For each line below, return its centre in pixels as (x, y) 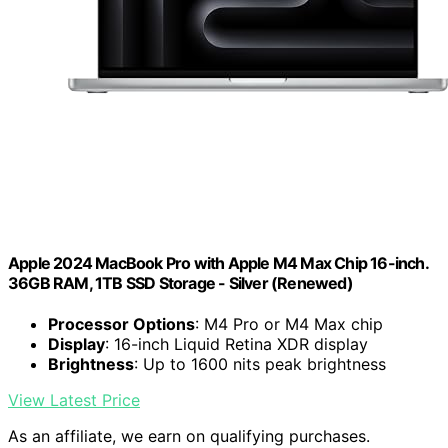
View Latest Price (74, 400)
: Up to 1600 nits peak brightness (260, 364)
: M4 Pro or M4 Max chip (289, 324)
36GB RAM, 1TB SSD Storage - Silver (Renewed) (180, 283)
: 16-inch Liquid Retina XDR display (236, 344)
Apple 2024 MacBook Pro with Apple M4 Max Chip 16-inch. (218, 263)
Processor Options (121, 324)
